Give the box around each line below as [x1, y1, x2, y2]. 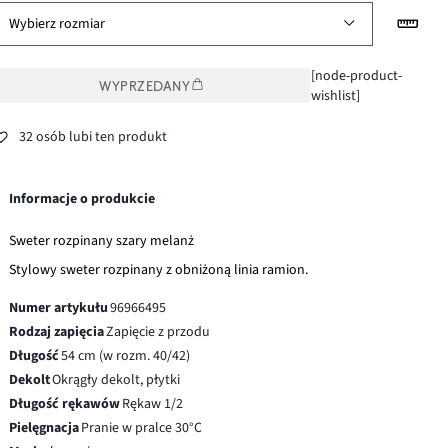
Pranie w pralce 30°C [81, 417, 203, 438]
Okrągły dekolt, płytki [52, 369, 181, 390]
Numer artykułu [9, 297, 109, 318]
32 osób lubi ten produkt [19, 127, 168, 148]
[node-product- [310, 65, 402, 86]
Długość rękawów [9, 393, 121, 414]
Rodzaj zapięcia [9, 321, 105, 342]
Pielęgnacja [9, 417, 80, 438]
